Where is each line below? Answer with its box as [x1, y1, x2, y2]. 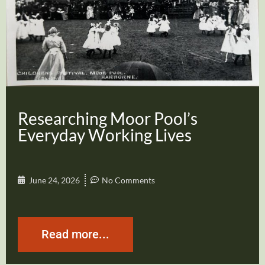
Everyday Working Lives [18, 124, 192, 145]
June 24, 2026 [29, 174, 80, 185]
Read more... [41, 227, 109, 241]
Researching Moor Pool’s [18, 108, 198, 128]
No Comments [102, 174, 155, 185]
